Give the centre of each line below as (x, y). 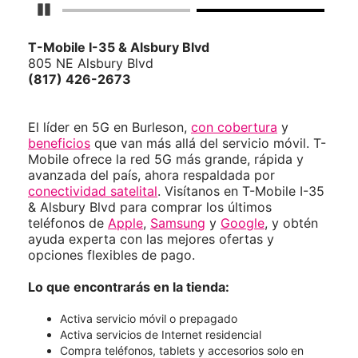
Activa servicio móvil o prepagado (149, 319)
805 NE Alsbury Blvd (91, 64)
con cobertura (234, 127)
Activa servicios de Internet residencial (161, 335)
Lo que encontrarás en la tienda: (129, 287)
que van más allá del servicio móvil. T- (208, 143)
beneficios (59, 143)
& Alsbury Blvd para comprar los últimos (150, 207)
